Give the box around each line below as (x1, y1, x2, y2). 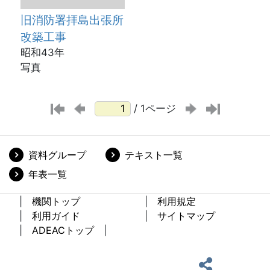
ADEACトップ (32, 224, 94, 236)
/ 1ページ (133, 102, 176, 115)
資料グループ (28, 149, 86, 161)
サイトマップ (157, 210, 215, 222)
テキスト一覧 (125, 149, 183, 161)
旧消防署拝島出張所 (20, 13, 124, 28)
